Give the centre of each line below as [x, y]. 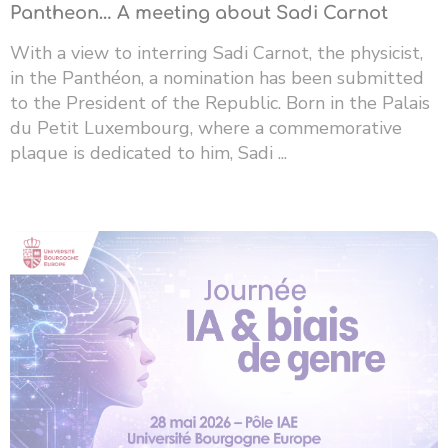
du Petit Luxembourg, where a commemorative [206, 128]
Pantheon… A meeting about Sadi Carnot [199, 13]
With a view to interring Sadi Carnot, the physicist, [216, 53]
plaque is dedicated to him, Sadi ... [148, 153]
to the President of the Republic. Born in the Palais [220, 103]
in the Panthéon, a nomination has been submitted [217, 78]
